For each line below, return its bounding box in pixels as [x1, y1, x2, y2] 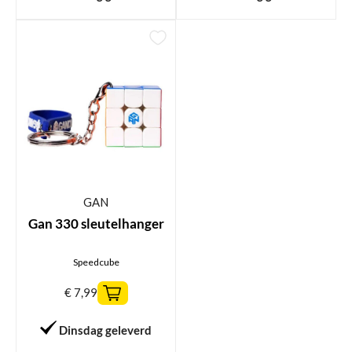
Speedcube [72, 255, 119, 268]
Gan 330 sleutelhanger [27, 214, 164, 232]
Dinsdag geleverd [58, 322, 152, 337]
